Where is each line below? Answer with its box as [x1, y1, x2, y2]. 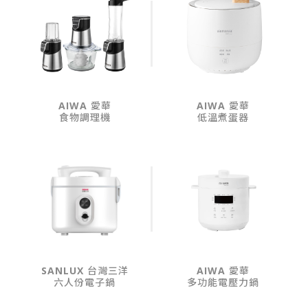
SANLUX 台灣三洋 [41, 264, 129, 278]
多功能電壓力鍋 [187, 276, 260, 289]
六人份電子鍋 [54, 276, 116, 289]
